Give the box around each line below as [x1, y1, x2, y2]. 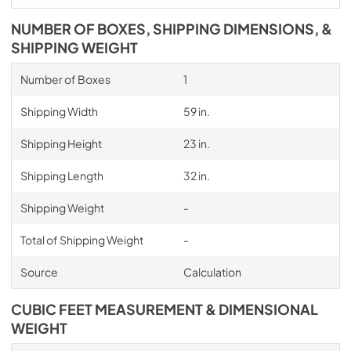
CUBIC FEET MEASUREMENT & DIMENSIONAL [11, 300, 318, 318]
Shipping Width [20, 103, 98, 118]
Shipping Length [20, 168, 103, 183]
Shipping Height [20, 136, 102, 150]
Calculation [183, 264, 241, 279]
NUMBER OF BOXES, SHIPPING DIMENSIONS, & [11, 20, 332, 38]
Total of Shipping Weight [20, 232, 143, 247]
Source [20, 264, 58, 279]
